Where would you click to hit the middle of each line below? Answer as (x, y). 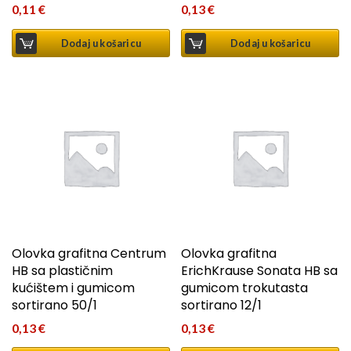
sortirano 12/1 (222, 305)
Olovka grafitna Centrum (89, 253)
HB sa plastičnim (62, 270)
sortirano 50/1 (54, 305)
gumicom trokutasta (245, 288)
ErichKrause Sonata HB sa (260, 270)
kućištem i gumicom (73, 288)
